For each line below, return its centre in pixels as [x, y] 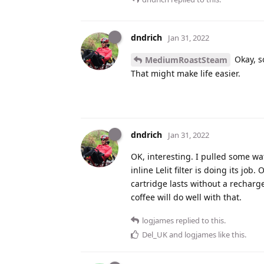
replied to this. [200, 221]
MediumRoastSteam [186, 60]
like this [230, 235]
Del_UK [155, 235]
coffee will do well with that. [186, 197]
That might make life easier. [186, 74]
